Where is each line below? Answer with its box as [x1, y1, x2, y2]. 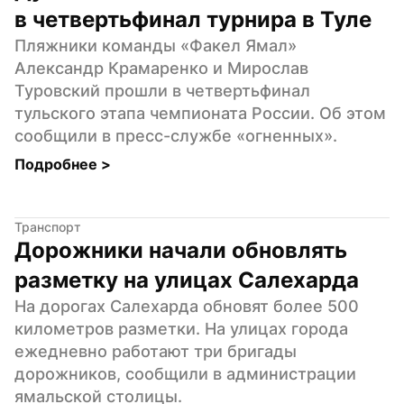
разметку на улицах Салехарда [14, 266, 359, 293]
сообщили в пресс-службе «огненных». [14, 125, 337, 145]
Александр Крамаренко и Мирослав [14, 58, 308, 78]
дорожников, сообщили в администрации [14, 363, 356, 383]
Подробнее [14, 154, 101, 173]
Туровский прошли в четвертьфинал [14, 80, 310, 100]
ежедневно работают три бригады [14, 341, 297, 361]
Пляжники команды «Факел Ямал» [14, 35, 297, 55]
